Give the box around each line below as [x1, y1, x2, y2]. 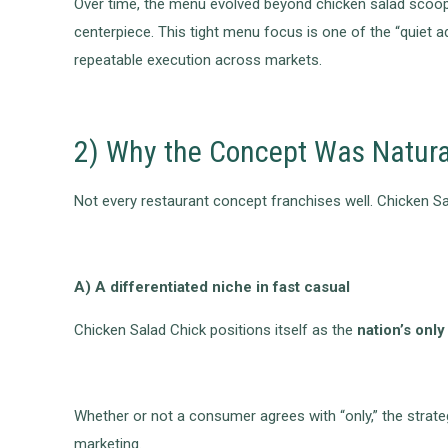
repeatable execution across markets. [74, 51, 323, 70]
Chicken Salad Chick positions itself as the [74, 321, 358, 340]
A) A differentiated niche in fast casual [74, 278, 351, 297]
